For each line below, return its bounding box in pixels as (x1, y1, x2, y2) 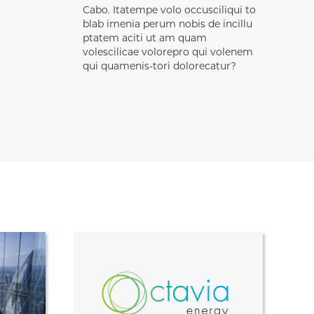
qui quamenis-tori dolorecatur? (83, 62, 236, 72)
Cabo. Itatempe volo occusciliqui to (83, 6, 256, 16)
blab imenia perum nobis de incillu (83, 20, 252, 30)
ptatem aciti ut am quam (83, 34, 207, 44)
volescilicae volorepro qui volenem (83, 48, 253, 58)
